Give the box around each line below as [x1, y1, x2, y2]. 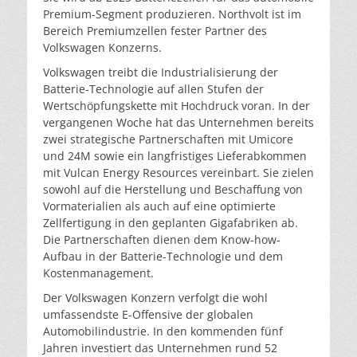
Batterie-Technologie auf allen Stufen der [43, 80, 264, 96]
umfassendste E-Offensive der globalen [43, 306, 253, 322]
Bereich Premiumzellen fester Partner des [43, 22, 267, 38]
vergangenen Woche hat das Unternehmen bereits [43, 114, 314, 130]
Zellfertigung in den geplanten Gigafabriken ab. [43, 214, 298, 230]
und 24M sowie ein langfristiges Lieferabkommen [43, 147, 307, 163]
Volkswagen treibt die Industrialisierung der [43, 64, 278, 80]
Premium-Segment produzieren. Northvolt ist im [43, 6, 301, 22]
